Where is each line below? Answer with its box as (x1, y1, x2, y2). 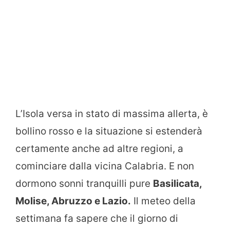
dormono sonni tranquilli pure (15, 178, 153, 190)
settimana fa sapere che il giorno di (15, 213, 178, 225)
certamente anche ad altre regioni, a (15, 143, 183, 155)
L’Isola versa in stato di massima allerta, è (15, 108, 208, 120)
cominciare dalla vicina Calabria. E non (15, 160, 194, 172)
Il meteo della (131, 195, 196, 207)
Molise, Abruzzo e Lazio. (15, 195, 131, 207)
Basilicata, (153, 178, 202, 190)
